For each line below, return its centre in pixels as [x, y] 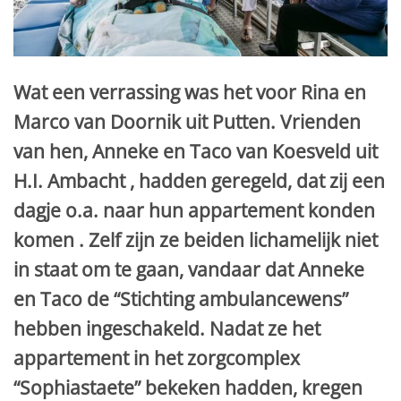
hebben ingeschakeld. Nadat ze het [167, 329]
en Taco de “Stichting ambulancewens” [181, 299]
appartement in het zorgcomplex [157, 358]
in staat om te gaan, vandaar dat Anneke [189, 270]
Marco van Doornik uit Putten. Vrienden [187, 122]
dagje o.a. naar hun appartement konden [194, 211]
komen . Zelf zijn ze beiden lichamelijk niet [196, 240]
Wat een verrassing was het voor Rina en [190, 93]
